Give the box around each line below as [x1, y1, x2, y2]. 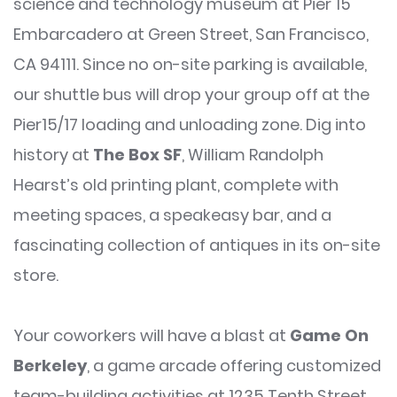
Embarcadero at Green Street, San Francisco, [13, 23, 369, 46]
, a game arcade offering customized [87, 354, 381, 378]
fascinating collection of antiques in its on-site [13, 234, 380, 257]
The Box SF [93, 144, 182, 167]
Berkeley [13, 354, 87, 378]
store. [13, 264, 58, 287]
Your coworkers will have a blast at [13, 324, 290, 347]
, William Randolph [182, 144, 323, 167]
